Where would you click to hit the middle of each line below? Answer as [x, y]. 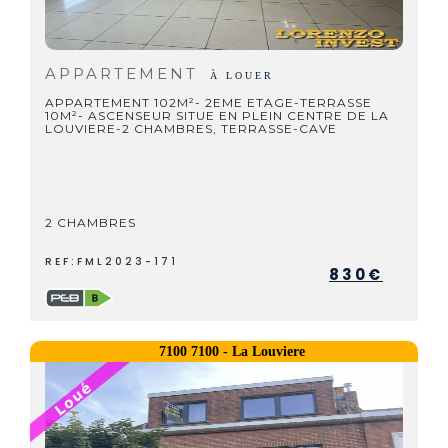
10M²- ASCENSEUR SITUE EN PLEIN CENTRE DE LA [217, 115]
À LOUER [242, 75]
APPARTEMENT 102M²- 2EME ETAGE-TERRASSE [208, 102]
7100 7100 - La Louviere [231, 351]
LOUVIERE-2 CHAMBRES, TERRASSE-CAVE [191, 128]
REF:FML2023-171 [111, 261]
